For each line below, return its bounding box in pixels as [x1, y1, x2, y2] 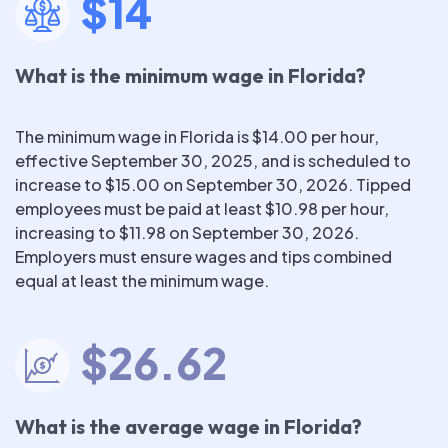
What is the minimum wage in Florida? [15, 63, 366, 88]
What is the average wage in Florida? [15, 414, 362, 439]
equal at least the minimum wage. [15, 270, 269, 291]
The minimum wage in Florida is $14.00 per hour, [15, 126, 379, 147]
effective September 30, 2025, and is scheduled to [15, 150, 411, 171]
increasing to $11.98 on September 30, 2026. [15, 222, 359, 243]
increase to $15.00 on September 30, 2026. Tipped [15, 174, 411, 195]
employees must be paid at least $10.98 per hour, [15, 198, 389, 219]
